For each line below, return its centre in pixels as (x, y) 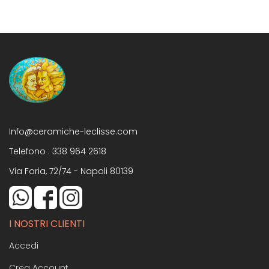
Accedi (24, 245)
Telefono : (31, 151)
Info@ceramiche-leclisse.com (73, 131)
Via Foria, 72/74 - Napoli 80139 (71, 171)
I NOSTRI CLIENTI (47, 223)
